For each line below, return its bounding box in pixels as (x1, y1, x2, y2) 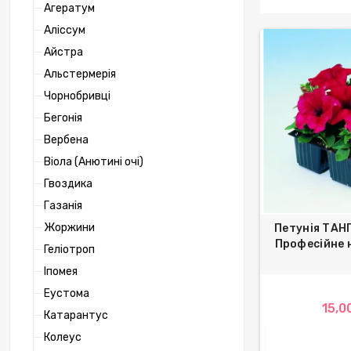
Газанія (44, 199, 82, 213)
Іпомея (44, 265, 78, 279)
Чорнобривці (44, 89, 110, 103)
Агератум (44, 2, 95, 16)
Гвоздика (44, 177, 92, 191)
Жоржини (44, 221, 95, 235)
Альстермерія (44, 67, 116, 81)
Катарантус (44, 309, 108, 323)
